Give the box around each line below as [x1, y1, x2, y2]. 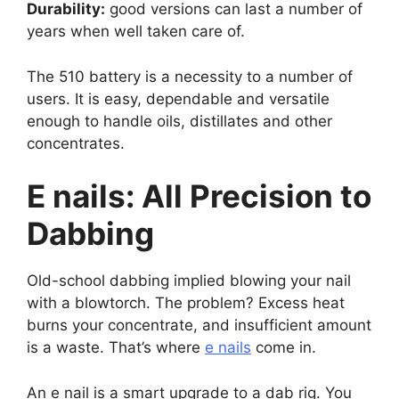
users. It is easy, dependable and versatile [27, 89, 330, 108]
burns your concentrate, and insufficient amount [27, 316, 371, 335]
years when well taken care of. [27, 22, 245, 41]
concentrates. [27, 134, 125, 152]
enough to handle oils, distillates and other [27, 111, 332, 130]
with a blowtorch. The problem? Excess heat [27, 294, 345, 313]
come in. [251, 338, 316, 357]
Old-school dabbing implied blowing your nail [27, 272, 351, 290]
